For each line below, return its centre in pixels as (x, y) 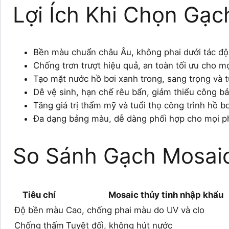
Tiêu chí (39, 194)
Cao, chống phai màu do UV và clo (135, 210)
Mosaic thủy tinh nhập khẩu (166, 194)
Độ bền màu (39, 210)
